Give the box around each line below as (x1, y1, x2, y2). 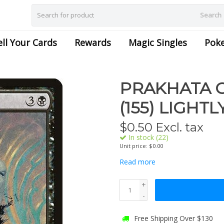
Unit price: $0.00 (119, 142, 163, 149)
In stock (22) (126, 132, 168, 142)
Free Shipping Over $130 (132, 213, 213, 223)
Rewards (74, 36, 111, 48)
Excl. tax (152, 120, 203, 134)
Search (199, 10, 221, 19)
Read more (119, 157, 155, 166)
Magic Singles (128, 36, 187, 48)
